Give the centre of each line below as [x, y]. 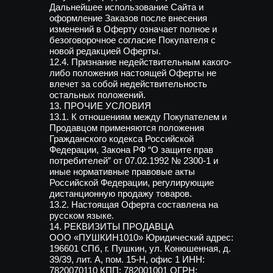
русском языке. [82, 215]
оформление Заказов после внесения [128, 18]
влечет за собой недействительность [128, 84]
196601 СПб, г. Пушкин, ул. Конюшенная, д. [140, 248]
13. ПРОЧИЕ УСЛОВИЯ [100, 106]
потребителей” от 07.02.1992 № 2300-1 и [134, 161]
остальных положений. [97, 95]
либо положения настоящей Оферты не [133, 73]
